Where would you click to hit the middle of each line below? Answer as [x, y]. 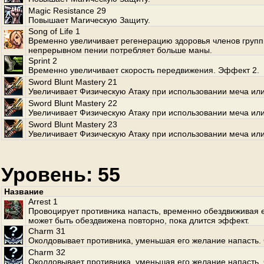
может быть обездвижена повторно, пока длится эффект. [139, 220]
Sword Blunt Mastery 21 [73, 82]
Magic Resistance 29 [67, 11]
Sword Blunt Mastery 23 [73, 124]
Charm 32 [47, 252]
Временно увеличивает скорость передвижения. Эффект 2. [144, 70]
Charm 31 [47, 231]
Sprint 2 [43, 61]
